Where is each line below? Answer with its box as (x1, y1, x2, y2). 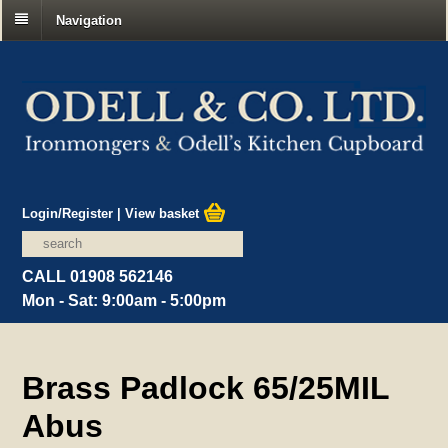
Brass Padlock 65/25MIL (22, 369, 390, 406)
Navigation (56, 12, 122, 28)
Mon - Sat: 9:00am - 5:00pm (22, 291, 227, 309)
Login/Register (22, 205, 114, 221)
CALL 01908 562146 (22, 267, 174, 285)
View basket (125, 205, 204, 221)
